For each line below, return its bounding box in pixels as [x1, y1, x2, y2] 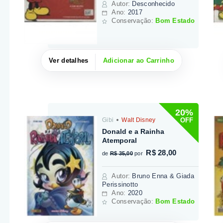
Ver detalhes [49, 57, 89, 65]
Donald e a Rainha [102, 127, 165, 136]
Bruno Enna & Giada [132, 172, 194, 180]
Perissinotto [102, 181, 138, 189]
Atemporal [102, 136, 137, 145]
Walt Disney [119, 116, 156, 124]
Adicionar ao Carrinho [103, 57, 174, 65]
